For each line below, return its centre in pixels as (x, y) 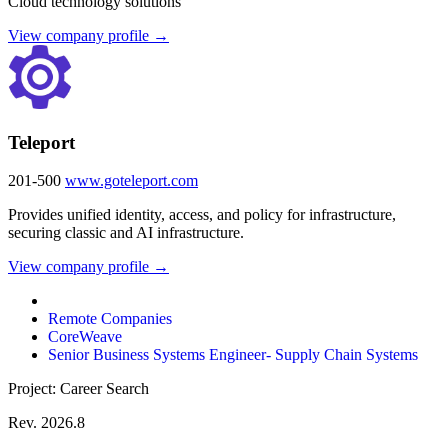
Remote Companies (110, 319)
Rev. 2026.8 (46, 423)
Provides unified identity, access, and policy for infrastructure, (202, 215)
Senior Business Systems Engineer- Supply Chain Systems (233, 355)
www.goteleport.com (131, 181)
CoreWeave (85, 337)
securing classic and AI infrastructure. (126, 233)
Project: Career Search (78, 389)
